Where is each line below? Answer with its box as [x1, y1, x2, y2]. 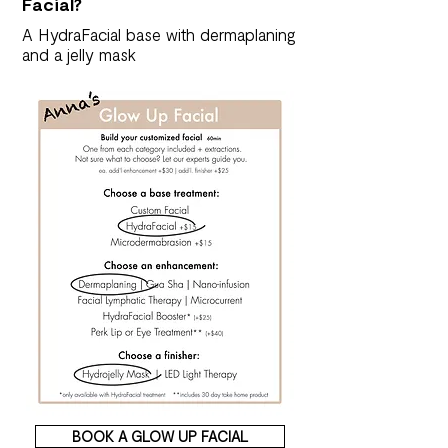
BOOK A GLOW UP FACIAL [72, 427, 248, 445]
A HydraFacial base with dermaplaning [22, 24, 296, 44]
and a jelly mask [22, 44, 136, 64]
